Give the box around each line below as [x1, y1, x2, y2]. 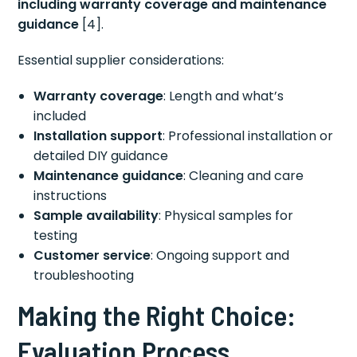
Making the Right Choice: [18, 297, 296, 331]
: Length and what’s [163, 86, 284, 105]
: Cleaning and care [183, 166, 304, 185]
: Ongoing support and [151, 245, 290, 265]
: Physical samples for [159, 206, 294, 225]
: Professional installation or [163, 126, 334, 145]
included [33, 106, 87, 125]
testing [33, 226, 78, 245]
